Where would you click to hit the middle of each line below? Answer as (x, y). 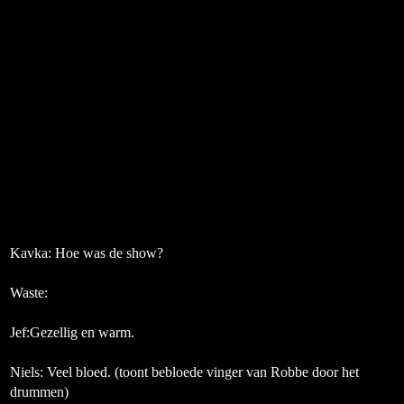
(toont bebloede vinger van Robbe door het (237, 372)
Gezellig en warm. (82, 332)
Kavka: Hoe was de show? (87, 253)
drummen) (39, 392)
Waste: (29, 293)
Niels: (28, 372)
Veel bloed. (81, 372)
